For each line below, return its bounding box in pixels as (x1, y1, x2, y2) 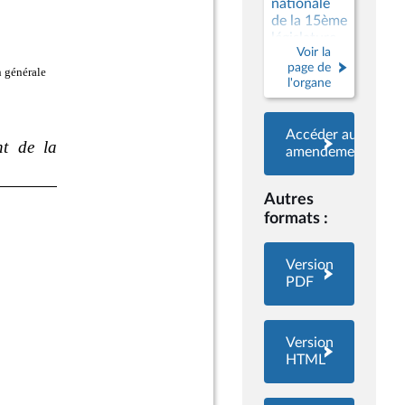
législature (271, 31, 336, 45)
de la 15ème (271, 14, 347, 28)
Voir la (297, 45, 331, 59)
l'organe (287, 76, 331, 89)
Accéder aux (286, 127, 364, 142)
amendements (286, 145, 374, 159)
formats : (264, 211, 328, 226)
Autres (264, 192, 314, 207)
